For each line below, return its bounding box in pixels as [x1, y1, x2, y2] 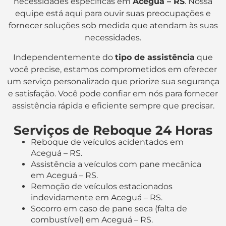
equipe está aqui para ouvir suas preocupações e [15, 9, 211, 19]
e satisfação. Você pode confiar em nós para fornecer [8, 88, 218, 98]
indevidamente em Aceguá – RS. [31, 193, 162, 203]
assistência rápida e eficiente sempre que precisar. [12, 100, 214, 110]
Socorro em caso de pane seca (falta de [31, 204, 187, 214]
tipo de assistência [115, 52, 195, 62]
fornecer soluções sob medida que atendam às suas [8, 21, 218, 31]
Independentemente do [13, 52, 115, 62]
